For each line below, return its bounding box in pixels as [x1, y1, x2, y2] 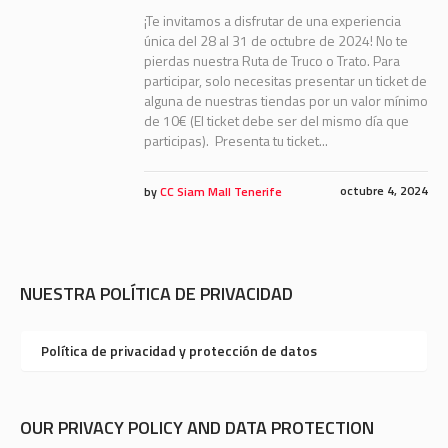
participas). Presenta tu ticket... [143, 130, 328, 152]
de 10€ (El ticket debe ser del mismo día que [143, 110, 409, 132]
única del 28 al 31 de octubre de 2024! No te [143, 30, 408, 52]
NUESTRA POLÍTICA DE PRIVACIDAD [20, 280, 293, 308]
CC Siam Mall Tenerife [159, 182, 282, 202]
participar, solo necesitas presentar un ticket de [143, 70, 427, 92]
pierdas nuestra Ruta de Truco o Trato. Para [143, 50, 400, 72]
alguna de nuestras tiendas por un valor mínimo [143, 90, 428, 112]
